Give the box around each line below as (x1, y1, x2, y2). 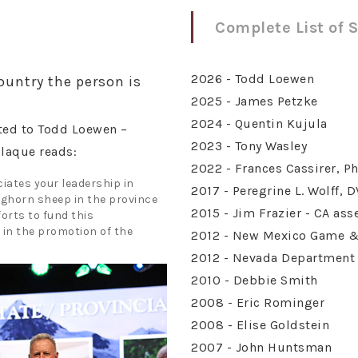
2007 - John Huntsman (191, 340, 332, 355)
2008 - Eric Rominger (191, 295, 324, 310)
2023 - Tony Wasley (191, 138, 307, 153)
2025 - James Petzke (191, 93, 318, 109)
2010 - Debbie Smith (191, 272, 318, 288)
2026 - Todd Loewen (191, 71, 314, 86)
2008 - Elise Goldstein (191, 317, 329, 332)
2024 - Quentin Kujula (191, 116, 328, 131)
